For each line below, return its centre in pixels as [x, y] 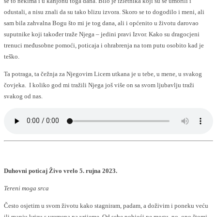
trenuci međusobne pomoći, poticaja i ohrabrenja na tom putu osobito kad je [104, 45]
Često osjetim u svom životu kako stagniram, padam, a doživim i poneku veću [106, 206]
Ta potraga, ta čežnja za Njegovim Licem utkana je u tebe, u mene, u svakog [103, 74]
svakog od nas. [23, 96]
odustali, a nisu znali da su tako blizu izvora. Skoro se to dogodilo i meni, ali [104, 12]
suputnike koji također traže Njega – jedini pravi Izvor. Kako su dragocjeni [102, 34]
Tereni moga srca [26, 188]
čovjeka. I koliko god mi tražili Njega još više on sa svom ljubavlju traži [99, 85]
